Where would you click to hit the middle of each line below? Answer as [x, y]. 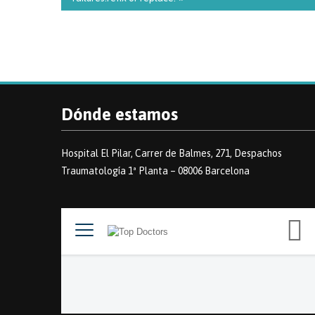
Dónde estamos [120, 114]
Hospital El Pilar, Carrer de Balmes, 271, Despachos [172, 153]
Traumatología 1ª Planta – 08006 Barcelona [155, 171]
